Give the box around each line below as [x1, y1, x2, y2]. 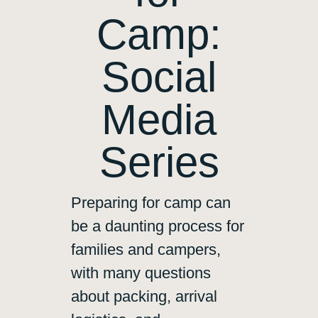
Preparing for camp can [71, 194, 231, 212]
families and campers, [71, 241, 221, 259]
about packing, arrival [71, 287, 217, 306]
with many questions [71, 264, 211, 283]
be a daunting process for [71, 217, 244, 236]
